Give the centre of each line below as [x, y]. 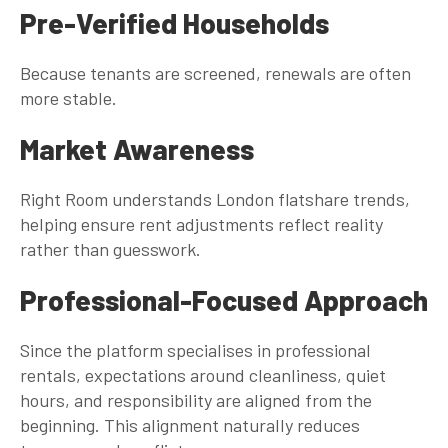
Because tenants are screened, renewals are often [215, 72]
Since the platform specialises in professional [195, 349]
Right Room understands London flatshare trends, [215, 198]
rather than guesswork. [110, 248]
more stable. [68, 97]
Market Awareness [137, 148]
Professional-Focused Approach [224, 299]
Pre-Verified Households [174, 22]
